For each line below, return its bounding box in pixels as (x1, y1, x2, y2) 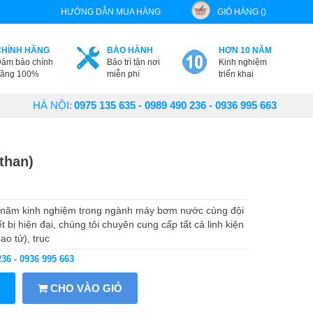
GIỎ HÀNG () (217, 7, 266, 17)
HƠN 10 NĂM (218, 45, 272, 55)
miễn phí (106, 69, 140, 79)
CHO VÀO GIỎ (48, 282, 122, 294)
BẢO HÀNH (106, 45, 153, 55)
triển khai (218, 69, 254, 79)
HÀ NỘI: (33, 99, 72, 111)
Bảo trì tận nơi (106, 57, 160, 67)
